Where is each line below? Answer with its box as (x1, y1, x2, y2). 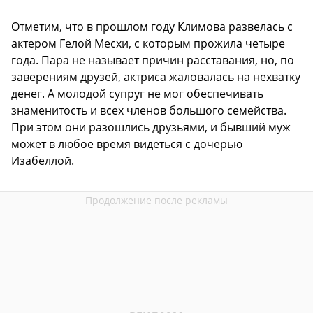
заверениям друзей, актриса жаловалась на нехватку (11, 68, 300, 85)
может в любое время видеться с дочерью (11, 136, 242, 152)
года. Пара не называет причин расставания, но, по (11, 52, 294, 68)
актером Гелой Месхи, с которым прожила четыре (11, 35, 285, 51)
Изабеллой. (11, 152, 74, 168)
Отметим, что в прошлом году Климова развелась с (11, 18, 293, 34)
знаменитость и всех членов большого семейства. (11, 102, 286, 118)
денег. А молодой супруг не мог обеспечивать (11, 85, 263, 101)
